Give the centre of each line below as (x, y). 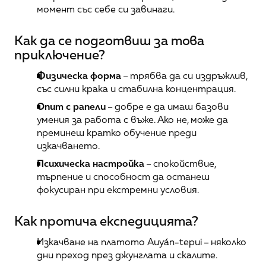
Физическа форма (79, 76)
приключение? (60, 55)
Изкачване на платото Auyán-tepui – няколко (142, 242)
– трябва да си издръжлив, (184, 76)
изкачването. (68, 146)
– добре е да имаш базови (167, 107)
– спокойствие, (180, 164)
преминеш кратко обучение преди (117, 133)
